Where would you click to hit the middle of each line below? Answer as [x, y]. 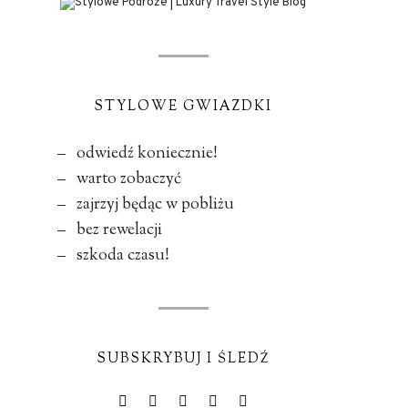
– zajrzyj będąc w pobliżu [140, 205]
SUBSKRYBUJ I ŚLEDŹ [183, 359]
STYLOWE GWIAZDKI [183, 107]
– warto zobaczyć [114, 179]
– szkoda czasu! [108, 256]
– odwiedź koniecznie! [132, 154]
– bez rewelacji [104, 230]
